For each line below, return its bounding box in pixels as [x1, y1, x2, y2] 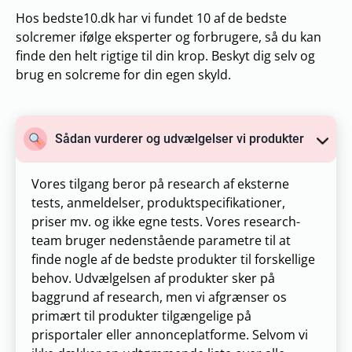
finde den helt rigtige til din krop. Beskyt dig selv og [16, 46, 315, 64]
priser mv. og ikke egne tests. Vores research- [31, 212, 300, 230]
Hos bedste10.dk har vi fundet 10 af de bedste [16, 9, 287, 27]
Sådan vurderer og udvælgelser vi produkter [55, 130, 304, 146]
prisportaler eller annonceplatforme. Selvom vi [31, 325, 308, 343]
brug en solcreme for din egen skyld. [16, 65, 231, 83]
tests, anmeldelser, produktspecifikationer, [31, 193, 285, 211]
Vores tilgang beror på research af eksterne [31, 174, 289, 192]
